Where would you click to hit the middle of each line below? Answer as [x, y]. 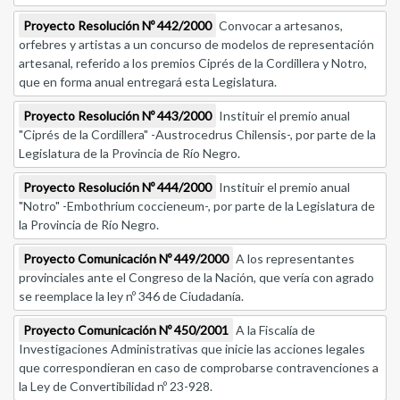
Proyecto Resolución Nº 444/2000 [117, 187]
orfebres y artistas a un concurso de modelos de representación [196, 45]
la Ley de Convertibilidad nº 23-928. [116, 387]
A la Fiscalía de [274, 330]
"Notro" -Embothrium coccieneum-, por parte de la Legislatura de [197, 206]
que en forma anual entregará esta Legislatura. [148, 82]
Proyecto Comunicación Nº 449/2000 [126, 259]
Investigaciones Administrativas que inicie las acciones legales [192, 349]
